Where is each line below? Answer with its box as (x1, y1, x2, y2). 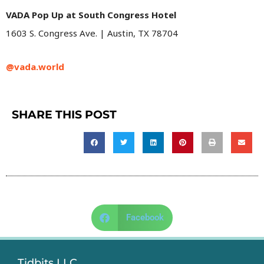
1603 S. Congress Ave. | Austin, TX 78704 (6, 27, 180, 39)
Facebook (126, 212, 164, 223)
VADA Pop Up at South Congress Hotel (6, 8, 176, 21)
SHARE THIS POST (12, 108, 117, 122)
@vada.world (6, 61, 64, 73)
